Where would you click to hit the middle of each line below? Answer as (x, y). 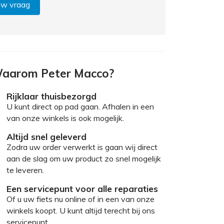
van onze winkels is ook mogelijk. (65, 118)
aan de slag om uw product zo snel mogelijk (84, 158)
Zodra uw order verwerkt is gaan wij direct (82, 147)
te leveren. (25, 170)
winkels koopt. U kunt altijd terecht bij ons (81, 210)
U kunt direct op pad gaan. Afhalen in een (80, 106)
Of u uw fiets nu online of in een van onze (80, 199)
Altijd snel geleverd (46, 136)
